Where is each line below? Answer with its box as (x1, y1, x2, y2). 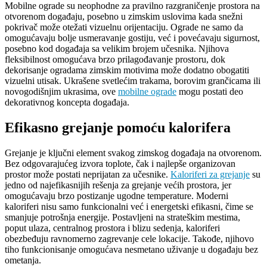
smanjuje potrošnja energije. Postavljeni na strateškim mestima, (5, 212, 240, 222)
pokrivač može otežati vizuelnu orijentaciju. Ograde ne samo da (5, 21, 243, 32)
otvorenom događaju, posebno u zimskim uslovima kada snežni (5, 11, 243, 21)
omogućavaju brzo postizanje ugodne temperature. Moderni (5, 190, 228, 201)
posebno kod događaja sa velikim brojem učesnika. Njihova (5, 43, 229, 54)
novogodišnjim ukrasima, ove (5, 86, 118, 97)
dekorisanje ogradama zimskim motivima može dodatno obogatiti (5, 64, 249, 75)
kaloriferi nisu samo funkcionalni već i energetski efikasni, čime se (5, 201, 253, 212)
